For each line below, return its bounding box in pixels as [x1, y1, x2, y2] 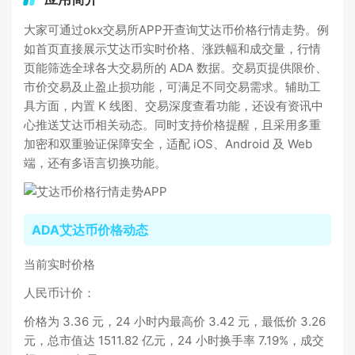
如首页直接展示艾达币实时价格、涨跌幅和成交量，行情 [24, 41, 321, 56]
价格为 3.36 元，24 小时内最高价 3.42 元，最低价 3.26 [24, 314, 326, 329]
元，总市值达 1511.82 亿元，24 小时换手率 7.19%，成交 [24, 333, 324, 348]
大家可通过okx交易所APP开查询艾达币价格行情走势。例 [24, 22, 329, 37]
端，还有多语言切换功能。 [24, 155, 166, 170]
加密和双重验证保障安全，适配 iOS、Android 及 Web [24, 136, 312, 151]
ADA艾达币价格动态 [32, 222, 148, 238]
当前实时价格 [24, 257, 95, 272]
